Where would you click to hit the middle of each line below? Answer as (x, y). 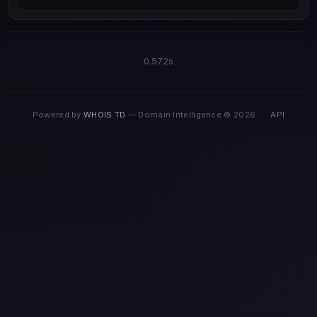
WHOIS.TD (105, 115)
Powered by (58, 115)
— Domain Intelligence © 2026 (192, 115)
